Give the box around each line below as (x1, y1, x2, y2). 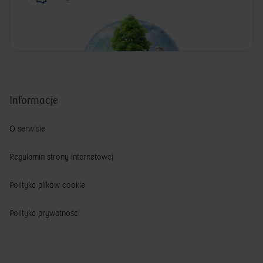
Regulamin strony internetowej (9, 152, 113, 163)
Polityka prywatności (9, 208, 80, 219)
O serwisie (9, 124, 45, 134)
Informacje (9, 94, 58, 107)
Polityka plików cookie (9, 180, 85, 191)
